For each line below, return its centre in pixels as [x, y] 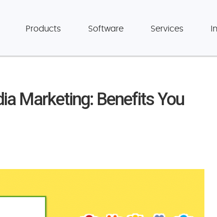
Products [43, 29]
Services [167, 29]
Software [106, 29]
